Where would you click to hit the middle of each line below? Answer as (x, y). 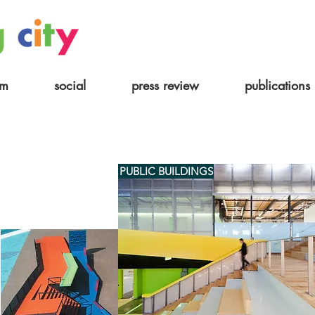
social (70, 85)
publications (277, 85)
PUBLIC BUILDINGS (166, 171)
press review (165, 85)
